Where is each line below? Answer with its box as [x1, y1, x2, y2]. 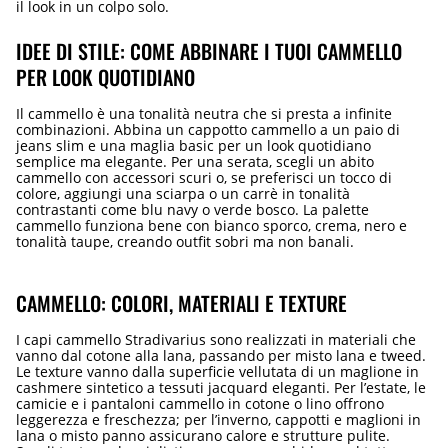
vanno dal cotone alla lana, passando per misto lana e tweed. [16, 345, 426, 365]
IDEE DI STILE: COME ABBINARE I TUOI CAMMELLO [16, 35, 402, 66]
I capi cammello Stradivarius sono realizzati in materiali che [16, 329, 416, 349]
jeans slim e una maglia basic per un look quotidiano [16, 135, 371, 155]
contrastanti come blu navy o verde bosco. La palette [16, 199, 369, 219]
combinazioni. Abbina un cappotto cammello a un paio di [16, 119, 400, 139]
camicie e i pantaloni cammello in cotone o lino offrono [16, 393, 384, 413]
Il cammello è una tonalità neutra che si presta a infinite [16, 103, 392, 123]
